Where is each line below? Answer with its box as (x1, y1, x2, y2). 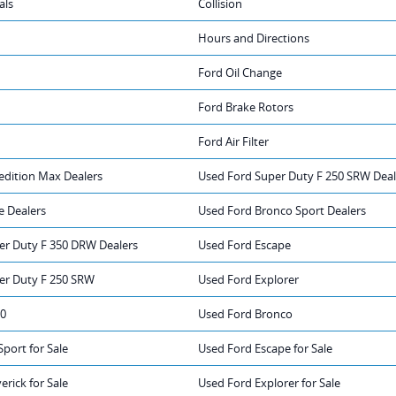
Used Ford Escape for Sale (198, 339, 332, 356)
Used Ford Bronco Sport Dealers (198, 202, 366, 218)
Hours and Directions (198, 29, 309, 46)
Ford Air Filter (198, 133, 269, 149)
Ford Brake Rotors (198, 98, 293, 115)
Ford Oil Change (198, 64, 282, 80)
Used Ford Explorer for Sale (198, 374, 340, 391)
